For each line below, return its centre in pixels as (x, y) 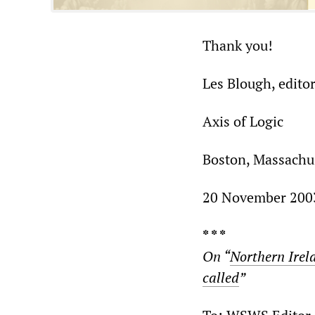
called (221, 278)
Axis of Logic (243, 122)
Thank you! (238, 46)
